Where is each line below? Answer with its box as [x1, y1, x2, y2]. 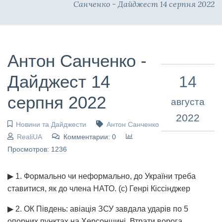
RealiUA [16, 132, 42, 141]
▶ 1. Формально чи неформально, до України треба [7, 171, 196, 180]
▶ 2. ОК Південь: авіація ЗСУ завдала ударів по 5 [7, 204, 188, 213]
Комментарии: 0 [63, 132, 116, 141]
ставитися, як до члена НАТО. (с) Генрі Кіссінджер [7, 184, 190, 193]
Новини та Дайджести [15, 120, 86, 128]
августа [171, 97, 205, 108]
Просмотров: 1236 [7, 145, 67, 153]
